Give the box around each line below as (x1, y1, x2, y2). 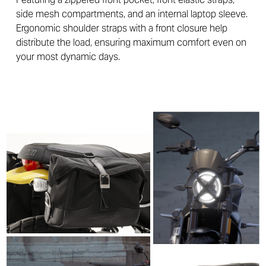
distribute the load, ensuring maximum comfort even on (15, 36, 246, 49)
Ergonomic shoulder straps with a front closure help (15, 21, 227, 34)
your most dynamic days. (15, 50, 120, 63)
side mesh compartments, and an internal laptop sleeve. (15, 7, 248, 20)
